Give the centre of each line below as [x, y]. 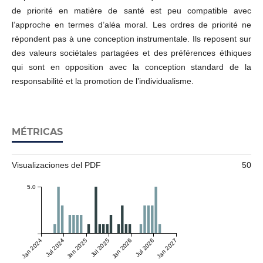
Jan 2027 [167, 248]
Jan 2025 [77, 248]
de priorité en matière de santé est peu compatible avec [131, 11]
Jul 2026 [145, 247]
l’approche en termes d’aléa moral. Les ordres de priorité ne [131, 25]
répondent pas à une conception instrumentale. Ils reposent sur [131, 39]
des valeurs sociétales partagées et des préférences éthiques [131, 53]
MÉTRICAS [37, 132]
